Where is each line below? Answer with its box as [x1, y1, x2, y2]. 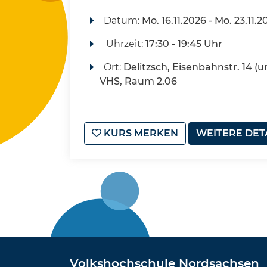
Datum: [103, 15, 142, 26]
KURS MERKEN [101, 128, 178, 139]
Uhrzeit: [103, 38, 145, 49]
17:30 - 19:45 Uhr [145, 38, 222, 49]
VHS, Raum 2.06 [99, 76, 177, 87]
